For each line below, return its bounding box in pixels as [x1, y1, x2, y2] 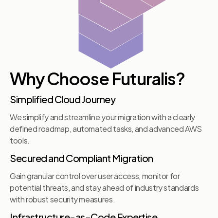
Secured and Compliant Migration [10, 152, 153, 164]
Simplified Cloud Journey [10, 93, 115, 106]
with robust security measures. [10, 194, 115, 205]
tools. [10, 135, 30, 146]
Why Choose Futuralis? [10, 68, 185, 90]
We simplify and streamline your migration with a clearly [10, 112, 195, 123]
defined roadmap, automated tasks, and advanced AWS [10, 124, 202, 134]
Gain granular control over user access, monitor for [10, 171, 180, 182]
